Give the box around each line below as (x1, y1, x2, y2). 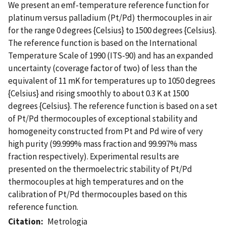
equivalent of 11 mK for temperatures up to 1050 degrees (8, 75, 215, 86)
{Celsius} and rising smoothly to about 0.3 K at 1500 (8, 87, 189, 99)
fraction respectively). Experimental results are (8, 150, 179, 162)
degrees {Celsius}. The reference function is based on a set (8, 100, 217, 111)
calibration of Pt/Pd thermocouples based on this (8, 188, 187, 200)
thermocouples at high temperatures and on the (8, 176, 184, 187)
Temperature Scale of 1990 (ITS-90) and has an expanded (8, 49, 213, 61)
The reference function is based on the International (8, 37, 197, 48)
